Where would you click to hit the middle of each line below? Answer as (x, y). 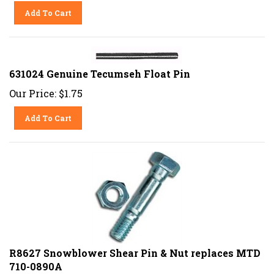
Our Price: (33, 89)
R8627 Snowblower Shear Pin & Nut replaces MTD (135, 248)
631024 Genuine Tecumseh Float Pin (100, 69)
